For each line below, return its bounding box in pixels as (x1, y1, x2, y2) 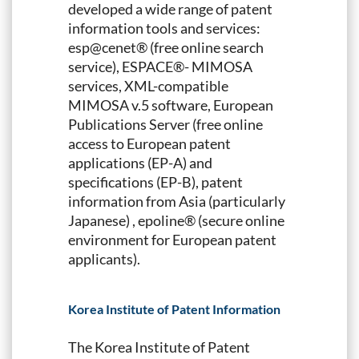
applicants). (68, 249, 140, 268)
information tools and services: (68, 18, 260, 37)
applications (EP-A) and (68, 153, 212, 171)
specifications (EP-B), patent (68, 172, 243, 191)
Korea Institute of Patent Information (68, 301, 280, 317)
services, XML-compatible (68, 76, 228, 95)
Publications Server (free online (68, 115, 263, 133)
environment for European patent (68, 230, 276, 248)
